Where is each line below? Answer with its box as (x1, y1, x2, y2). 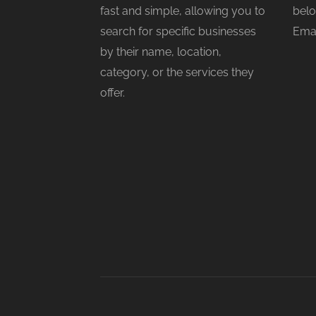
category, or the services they (100, 66, 254, 79)
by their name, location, (100, 45, 221, 59)
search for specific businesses (100, 25, 256, 38)
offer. (100, 86, 125, 99)
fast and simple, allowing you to (100, 4, 265, 18)
